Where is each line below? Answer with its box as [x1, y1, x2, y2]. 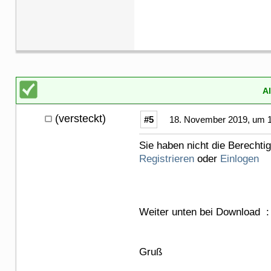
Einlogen [220, 152, 259, 165]
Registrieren [139, 152, 194, 165]
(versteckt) [55, 112, 106, 125]
